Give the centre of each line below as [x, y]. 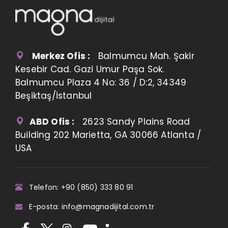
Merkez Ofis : [61, 56]
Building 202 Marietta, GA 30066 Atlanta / [108, 135]
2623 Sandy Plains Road [132, 122]
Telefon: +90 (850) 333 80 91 [79, 188]
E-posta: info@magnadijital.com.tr [90, 207]
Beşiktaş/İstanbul [54, 96]
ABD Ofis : [52, 122]
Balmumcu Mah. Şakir [142, 56]
